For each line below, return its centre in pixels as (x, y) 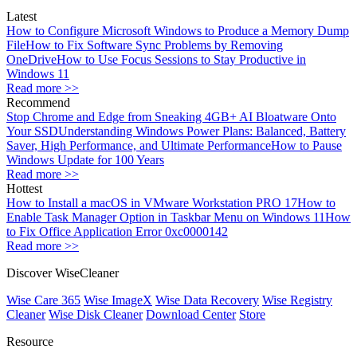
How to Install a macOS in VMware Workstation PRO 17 (152, 203)
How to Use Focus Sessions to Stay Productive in (181, 60)
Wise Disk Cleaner (96, 315)
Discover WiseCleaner (63, 273)
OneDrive (31, 60)
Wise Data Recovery (207, 300)
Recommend (38, 103)
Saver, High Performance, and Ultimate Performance (139, 146)
